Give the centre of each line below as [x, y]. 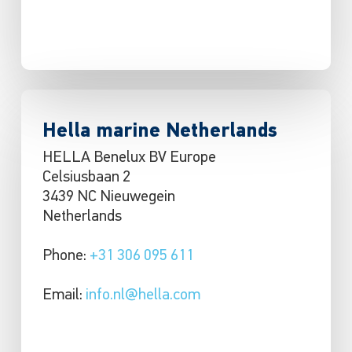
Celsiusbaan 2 [86, 178]
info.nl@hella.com [143, 296]
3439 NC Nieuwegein [108, 198]
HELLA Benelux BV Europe [129, 158]
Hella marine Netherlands [159, 132]
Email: [64, 296]
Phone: [66, 257]
